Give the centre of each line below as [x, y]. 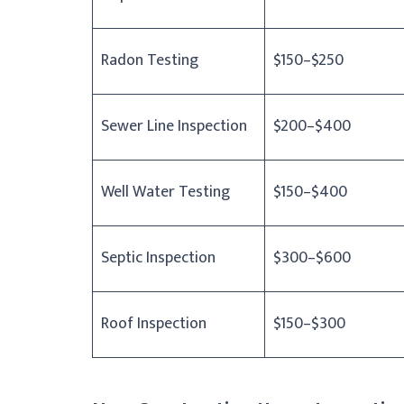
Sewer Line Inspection [174, 126]
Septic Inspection [158, 257]
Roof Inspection [154, 323]
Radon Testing [150, 60]
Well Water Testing [165, 192]
